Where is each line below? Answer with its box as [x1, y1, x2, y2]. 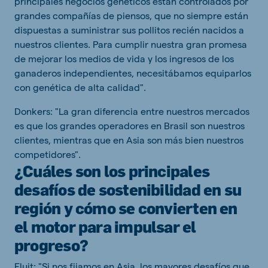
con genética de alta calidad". [14, 81, 146, 93]
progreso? [14, 235, 88, 255]
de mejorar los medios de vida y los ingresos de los [14, 53, 234, 65]
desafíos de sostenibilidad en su [14, 179, 242, 200]
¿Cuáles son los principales [14, 161, 209, 181]
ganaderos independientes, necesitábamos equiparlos [14, 67, 251, 79]
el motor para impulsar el [14, 217, 196, 237]
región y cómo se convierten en [14, 198, 237, 218]
